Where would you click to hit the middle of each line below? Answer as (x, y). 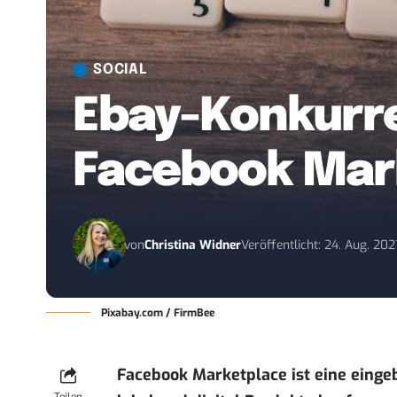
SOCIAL (120, 70)
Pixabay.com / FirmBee (158, 313)
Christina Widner (193, 245)
